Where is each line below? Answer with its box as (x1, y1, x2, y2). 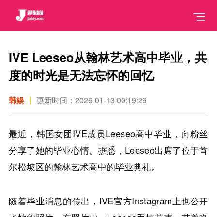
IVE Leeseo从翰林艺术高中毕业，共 (9, 48, 207, 66)
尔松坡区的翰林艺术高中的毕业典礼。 (9, 160, 160, 173)
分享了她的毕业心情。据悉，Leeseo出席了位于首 (9, 143, 208, 156)
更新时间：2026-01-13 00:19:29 (36, 94, 147, 106)
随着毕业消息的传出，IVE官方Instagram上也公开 (9, 194, 208, 207)
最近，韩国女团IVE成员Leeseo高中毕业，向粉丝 (9, 127, 208, 140)
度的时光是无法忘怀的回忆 (9, 66, 155, 84)
